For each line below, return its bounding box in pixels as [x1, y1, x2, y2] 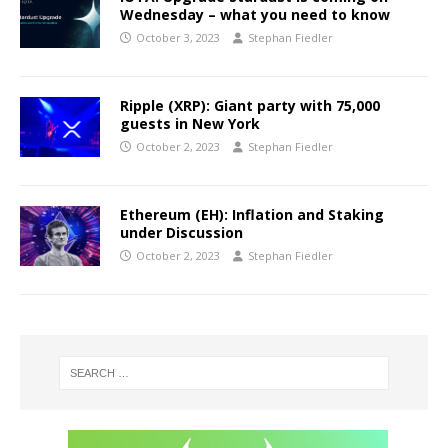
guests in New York [120, 114, 260, 134]
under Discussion [120, 223, 243, 243]
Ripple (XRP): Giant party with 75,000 [120, 96, 380, 116]
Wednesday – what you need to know [120, 5, 390, 25]
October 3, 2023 [136, 30, 220, 46]
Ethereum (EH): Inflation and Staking [120, 205, 384, 225]
